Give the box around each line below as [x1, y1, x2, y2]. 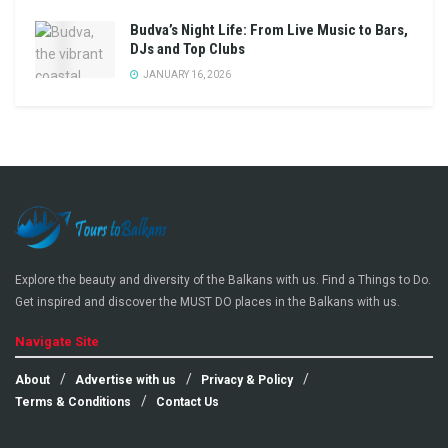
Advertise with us [75, 373, 176, 388]
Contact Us [156, 395, 219, 410]
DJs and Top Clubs [130, 39, 245, 58]
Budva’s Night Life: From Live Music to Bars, [130, 20, 408, 39]
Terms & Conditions [15, 395, 131, 410]
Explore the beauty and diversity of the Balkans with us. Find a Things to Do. [15, 273, 431, 288]
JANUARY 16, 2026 [141, 68, 231, 80]
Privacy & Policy [201, 373, 293, 388]
